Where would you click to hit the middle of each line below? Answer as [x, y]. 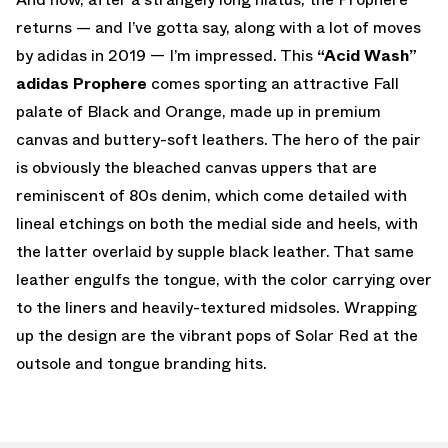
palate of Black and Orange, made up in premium [198, 111]
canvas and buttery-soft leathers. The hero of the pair [218, 139]
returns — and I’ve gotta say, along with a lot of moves [218, 27]
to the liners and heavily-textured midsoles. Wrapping [216, 307]
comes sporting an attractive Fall [273, 83]
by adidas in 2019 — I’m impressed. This [166, 55]
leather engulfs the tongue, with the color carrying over [224, 279]
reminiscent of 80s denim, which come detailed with [211, 195]
